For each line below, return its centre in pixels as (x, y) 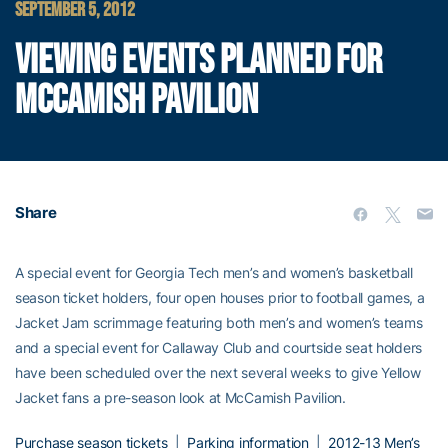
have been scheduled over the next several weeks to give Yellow (218, 372)
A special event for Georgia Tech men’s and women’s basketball (214, 272)
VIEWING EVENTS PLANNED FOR (198, 61)
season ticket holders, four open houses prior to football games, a (220, 297)
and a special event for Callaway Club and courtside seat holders (219, 347)
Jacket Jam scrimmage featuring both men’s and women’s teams (219, 322)
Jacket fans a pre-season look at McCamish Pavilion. (180, 397)
